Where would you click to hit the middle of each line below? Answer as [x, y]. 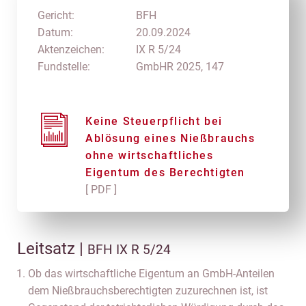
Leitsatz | [52, 249]
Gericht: [56, 15]
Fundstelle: [64, 67]
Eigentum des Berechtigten [166, 172]
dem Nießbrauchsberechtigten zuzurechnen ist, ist [148, 291]
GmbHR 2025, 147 [180, 67]
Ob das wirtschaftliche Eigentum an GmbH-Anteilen [151, 274]
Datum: [55, 32]
